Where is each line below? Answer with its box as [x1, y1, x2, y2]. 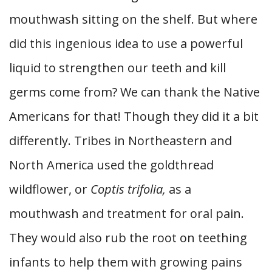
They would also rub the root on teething [9, 229, 247, 246]
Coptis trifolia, [90, 181, 169, 197]
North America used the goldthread [9, 157, 214, 173]
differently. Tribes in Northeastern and [9, 132, 232, 149]
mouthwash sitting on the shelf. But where [9, 11, 257, 27]
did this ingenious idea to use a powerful [9, 35, 243, 52]
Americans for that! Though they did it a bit [9, 108, 259, 124]
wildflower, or [9, 181, 90, 197]
